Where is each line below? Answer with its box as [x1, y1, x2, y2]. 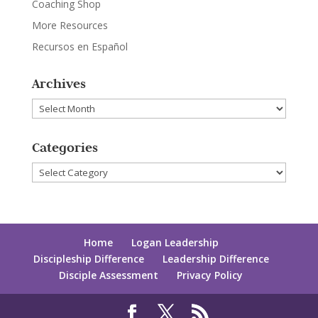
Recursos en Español [31, 40, 128, 53]
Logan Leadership [131, 236, 219, 249]
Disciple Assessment [59, 268, 159, 282]
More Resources [31, 18, 108, 32]
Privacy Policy [177, 268, 243, 282]
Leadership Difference [162, 252, 269, 265]
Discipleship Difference [33, 252, 144, 265]
